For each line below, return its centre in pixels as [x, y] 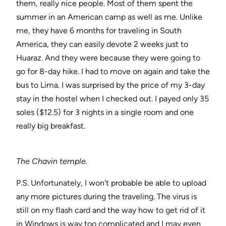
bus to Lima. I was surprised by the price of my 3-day [110, 85]
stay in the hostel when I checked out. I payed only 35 [112, 99]
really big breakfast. [51, 126]
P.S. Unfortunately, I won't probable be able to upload [111, 183]
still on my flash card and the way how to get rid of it [111, 210]
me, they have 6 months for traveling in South [99, 31]
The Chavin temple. [52, 161]
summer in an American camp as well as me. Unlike [109, 17]
